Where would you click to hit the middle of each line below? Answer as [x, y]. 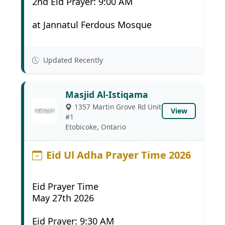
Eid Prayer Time [65, 186]
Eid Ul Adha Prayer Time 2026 [119, 155]
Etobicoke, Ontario [96, 127]
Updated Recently [72, 60]
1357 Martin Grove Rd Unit [118, 107]
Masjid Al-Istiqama [107, 94]
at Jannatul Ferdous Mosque [92, 25]
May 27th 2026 [63, 198]
